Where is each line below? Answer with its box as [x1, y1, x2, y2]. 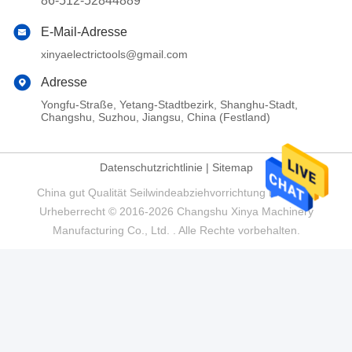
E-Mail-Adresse [41, 25, 127, 39]
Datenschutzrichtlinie [99, 161, 203, 174]
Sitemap [211, 161, 253, 174]
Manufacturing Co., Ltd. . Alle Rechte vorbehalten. [52, 224, 300, 237]
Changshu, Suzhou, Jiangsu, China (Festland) [41, 111, 270, 124]
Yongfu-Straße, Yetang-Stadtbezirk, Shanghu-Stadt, [41, 98, 298, 112]
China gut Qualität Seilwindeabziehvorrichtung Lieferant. [36, 186, 316, 200]
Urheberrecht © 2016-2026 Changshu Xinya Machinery [38, 205, 313, 218]
